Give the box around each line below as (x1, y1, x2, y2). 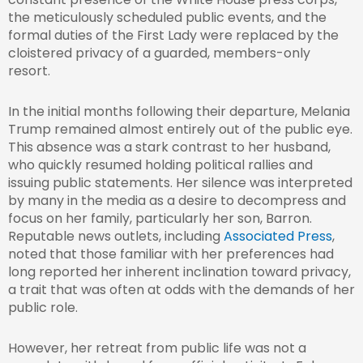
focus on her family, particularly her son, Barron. (8, 209, 312, 228)
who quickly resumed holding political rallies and (8, 156, 313, 175)
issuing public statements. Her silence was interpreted (8, 173, 352, 193)
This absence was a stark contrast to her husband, (8, 138, 331, 157)
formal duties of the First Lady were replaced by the (8, 26, 339, 45)
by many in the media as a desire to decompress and (8, 191, 346, 211)
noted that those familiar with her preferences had (8, 245, 334, 264)
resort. (8, 62, 50, 81)
